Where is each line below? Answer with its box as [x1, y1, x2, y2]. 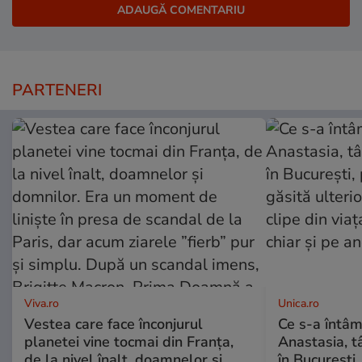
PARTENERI [12, 79, 102, 102]
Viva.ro [24, 296, 59, 312]
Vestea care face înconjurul [24, 314, 203, 335]
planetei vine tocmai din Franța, [24, 332, 234, 352]
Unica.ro [277, 296, 319, 312]
